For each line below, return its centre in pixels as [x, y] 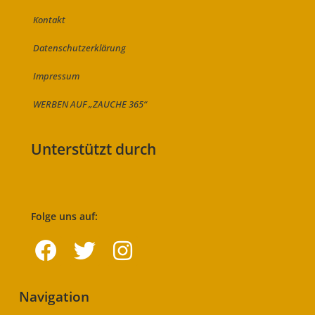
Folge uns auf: [65, 217]
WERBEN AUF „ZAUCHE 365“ [90, 104]
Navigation [54, 296]
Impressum [57, 76]
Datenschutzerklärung [80, 48]
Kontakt [50, 20]
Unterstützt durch [94, 149]
